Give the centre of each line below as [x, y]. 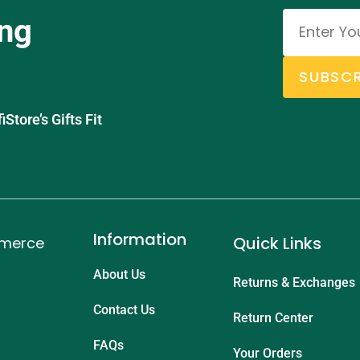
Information [140, 239]
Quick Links [277, 243]
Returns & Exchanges [294, 282]
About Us [119, 274]
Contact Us [124, 309]
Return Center [273, 317]
